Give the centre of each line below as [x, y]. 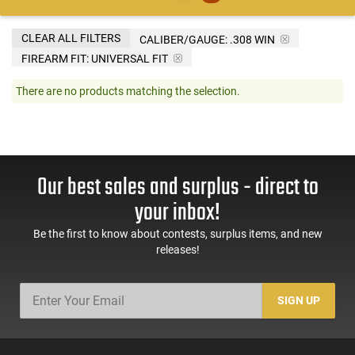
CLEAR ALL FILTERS [71, 38]
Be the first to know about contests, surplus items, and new [177, 233]
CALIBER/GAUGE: [183, 39]
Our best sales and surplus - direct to [177, 187]
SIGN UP [299, 301]
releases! [177, 249]
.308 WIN [252, 39]
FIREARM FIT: [55, 58]
